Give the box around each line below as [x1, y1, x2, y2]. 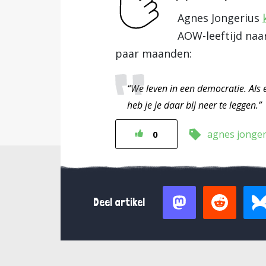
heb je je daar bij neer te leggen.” [127, 99, 262, 112]
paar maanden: [115, 46, 192, 61]
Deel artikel [93, 195, 145, 209]
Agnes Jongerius [178, 11, 262, 25]
